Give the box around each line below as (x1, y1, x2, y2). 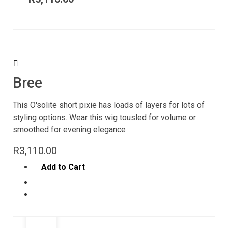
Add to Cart (41, 162, 85, 173)
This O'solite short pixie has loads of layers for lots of (13, 100, 205, 110)
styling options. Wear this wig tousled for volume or (13, 112, 196, 122)
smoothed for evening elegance (13, 124, 126, 134)
